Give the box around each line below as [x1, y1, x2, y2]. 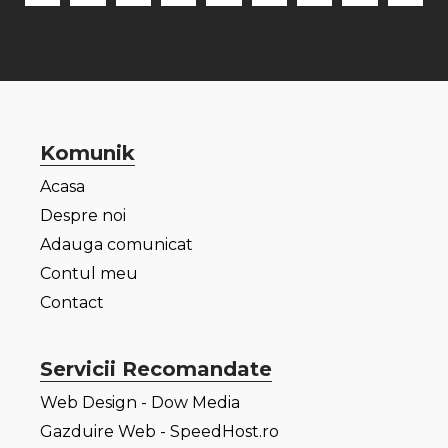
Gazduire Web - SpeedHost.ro [40, 422, 279, 442]
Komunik [40, 141, 135, 166]
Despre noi [40, 206, 126, 226]
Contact [40, 293, 104, 313]
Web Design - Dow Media [40, 393, 240, 413]
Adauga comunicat [40, 235, 193, 255]
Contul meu [40, 264, 138, 284]
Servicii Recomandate [40, 357, 272, 382]
